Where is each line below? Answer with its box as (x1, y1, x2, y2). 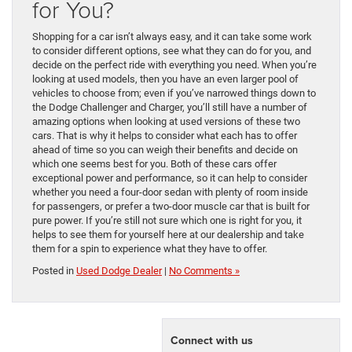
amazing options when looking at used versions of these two (32, 115, 300, 128)
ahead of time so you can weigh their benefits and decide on (32, 144, 298, 156)
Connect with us (170, 332, 253, 349)
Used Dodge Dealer (76, 265, 162, 277)
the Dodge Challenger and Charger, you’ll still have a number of (32, 101, 307, 114)
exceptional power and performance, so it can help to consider (32, 172, 307, 185)
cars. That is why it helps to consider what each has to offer (32, 130, 297, 142)
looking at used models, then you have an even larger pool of (32, 73, 299, 86)
